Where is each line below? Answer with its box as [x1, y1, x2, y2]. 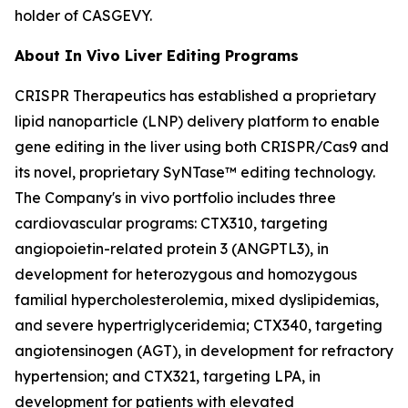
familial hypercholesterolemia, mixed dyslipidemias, [15, 290, 379, 309]
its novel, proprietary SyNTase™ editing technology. [15, 162, 375, 181]
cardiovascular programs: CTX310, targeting [15, 213, 328, 232]
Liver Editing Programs [125, 46, 299, 65]
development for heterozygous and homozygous [15, 264, 357, 283]
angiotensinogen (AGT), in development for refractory [15, 341, 393, 360]
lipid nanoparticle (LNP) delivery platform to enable [15, 111, 380, 130]
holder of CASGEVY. [15, 5, 152, 25]
